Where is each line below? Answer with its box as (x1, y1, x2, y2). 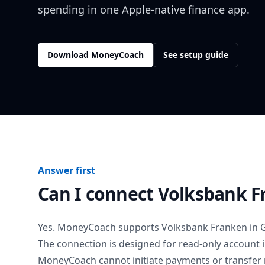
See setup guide (163, 49, 228, 60)
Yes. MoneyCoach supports (38, 221, 161, 234)
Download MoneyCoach (47, 49, 144, 60)
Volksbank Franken (161, 221, 247, 234)
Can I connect (38, 182, 158, 206)
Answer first (38, 164, 95, 177)
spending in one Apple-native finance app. (38, 2, 250, 17)
